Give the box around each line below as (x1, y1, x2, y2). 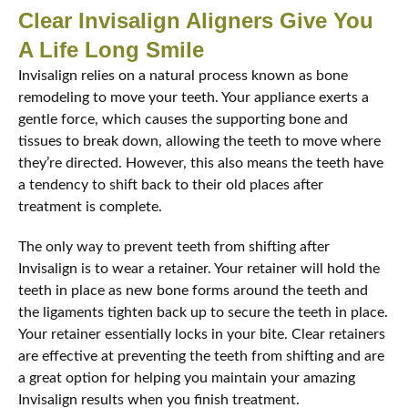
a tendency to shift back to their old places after (18, 178, 323, 193)
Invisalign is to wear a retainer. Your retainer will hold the (18, 261, 380, 277)
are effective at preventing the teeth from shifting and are (18, 349, 384, 364)
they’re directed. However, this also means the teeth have (18, 156, 383, 171)
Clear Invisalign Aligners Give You (18, 8, 373, 34)
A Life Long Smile (18, 37, 204, 63)
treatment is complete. (18, 199, 162, 215)
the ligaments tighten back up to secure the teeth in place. (18, 305, 388, 321)
